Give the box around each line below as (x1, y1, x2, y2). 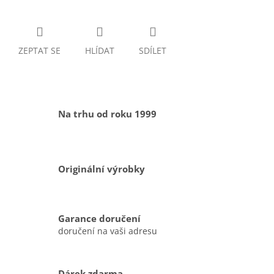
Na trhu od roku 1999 (58, 108, 157, 121)
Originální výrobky (58, 163, 145, 176)
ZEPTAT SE (18, 45, 61, 57)
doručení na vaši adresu (58, 224, 157, 237)
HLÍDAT (85, 45, 114, 57)
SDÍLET (139, 45, 166, 57)
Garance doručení (58, 212, 141, 225)
